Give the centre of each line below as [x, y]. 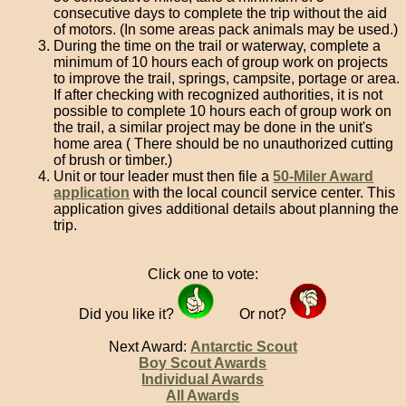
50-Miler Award [324, 176]
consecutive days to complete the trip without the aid [221, 13]
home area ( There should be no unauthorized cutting [224, 144]
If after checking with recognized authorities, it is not [218, 95]
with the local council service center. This [263, 193]
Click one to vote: [203, 274]
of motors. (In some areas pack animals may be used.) [226, 29]
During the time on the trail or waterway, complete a [217, 46]
